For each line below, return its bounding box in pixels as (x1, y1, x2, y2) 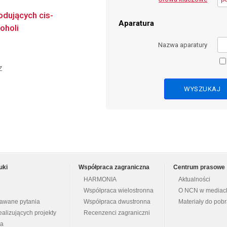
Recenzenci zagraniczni (84, 210, 150, 216)
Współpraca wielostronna (84, 187, 154, 194)
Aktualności (178, 176, 210, 183)
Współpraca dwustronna (84, 199, 150, 205)
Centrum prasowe (173, 164, 225, 171)
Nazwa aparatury (158, 41, 208, 49)
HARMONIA (84, 176, 117, 183)
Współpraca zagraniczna (79, 164, 149, 171)
